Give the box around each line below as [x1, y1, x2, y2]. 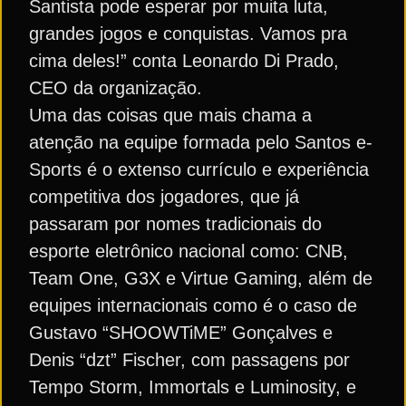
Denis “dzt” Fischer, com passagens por [29, 350, 350, 370]
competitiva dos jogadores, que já [29, 187, 299, 207]
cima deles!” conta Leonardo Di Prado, [29, 51, 339, 71]
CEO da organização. [29, 78, 202, 98]
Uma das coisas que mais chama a [29, 105, 312, 125]
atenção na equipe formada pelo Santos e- [29, 132, 372, 152]
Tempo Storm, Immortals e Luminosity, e [29, 377, 356, 397]
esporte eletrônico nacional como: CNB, [29, 241, 348, 261]
